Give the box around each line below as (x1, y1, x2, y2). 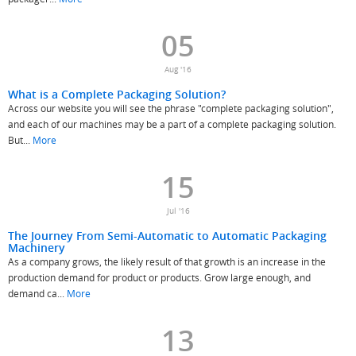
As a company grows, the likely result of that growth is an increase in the (8, 255, 326, 268)
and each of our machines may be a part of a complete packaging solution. (8, 118, 336, 130)
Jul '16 (166, 205, 190, 216)
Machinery (8, 240, 65, 255)
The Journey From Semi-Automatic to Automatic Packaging (8, 228, 327, 243)
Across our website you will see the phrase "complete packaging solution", (8, 102, 334, 114)
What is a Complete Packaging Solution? (8, 87, 226, 102)
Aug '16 (164, 64, 192, 75)
